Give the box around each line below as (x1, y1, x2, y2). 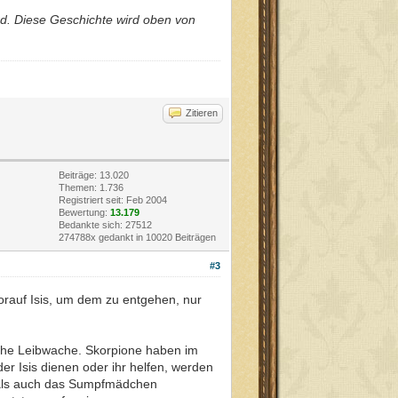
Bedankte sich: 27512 (59, 219, 152, 230)
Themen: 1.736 (59, 181, 123, 193)
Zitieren (186, 107, 218, 118)
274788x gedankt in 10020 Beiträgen (59, 231, 216, 243)
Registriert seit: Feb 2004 (59, 194, 167, 205)
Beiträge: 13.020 (59, 169, 129, 180)
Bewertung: (59, 206, 110, 218)
